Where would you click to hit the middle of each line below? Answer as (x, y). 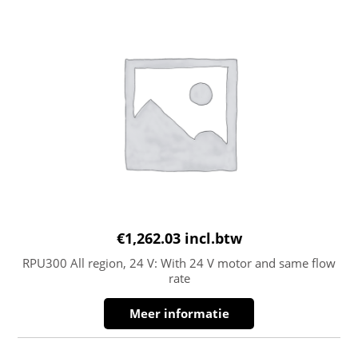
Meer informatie (179, 314)
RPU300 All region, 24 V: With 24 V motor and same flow (179, 263)
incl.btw (213, 239)
